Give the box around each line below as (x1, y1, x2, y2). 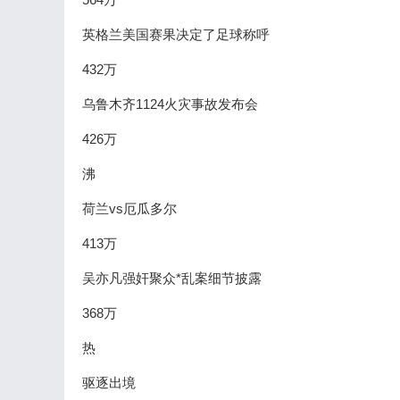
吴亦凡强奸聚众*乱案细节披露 (82, 271, 262, 286)
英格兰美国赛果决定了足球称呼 (82, 27, 270, 42)
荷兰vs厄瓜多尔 (82, 201, 177, 216)
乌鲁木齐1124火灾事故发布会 (82, 96, 258, 112)
